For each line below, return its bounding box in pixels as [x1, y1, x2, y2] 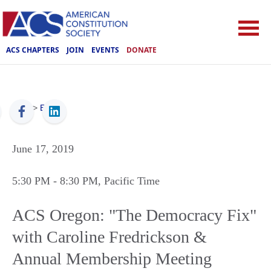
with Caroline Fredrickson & [12, 227, 207, 246]
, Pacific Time [98, 175, 160, 187]
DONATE [126, 44, 157, 55]
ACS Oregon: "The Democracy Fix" [12, 206, 256, 224]
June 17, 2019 [12, 143, 74, 155]
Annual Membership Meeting [12, 249, 212, 268]
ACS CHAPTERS [6, 44, 59, 55]
